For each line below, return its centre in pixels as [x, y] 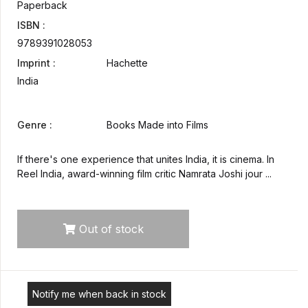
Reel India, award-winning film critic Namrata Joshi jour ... [144, 174]
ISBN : [31, 25]
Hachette [127, 63]
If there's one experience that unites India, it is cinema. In [146, 159]
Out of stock [109, 229]
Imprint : [36, 63]
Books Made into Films [157, 125]
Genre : [35, 125]
